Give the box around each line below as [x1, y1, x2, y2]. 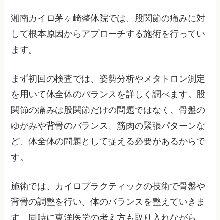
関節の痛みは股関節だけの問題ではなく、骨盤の [11, 105, 206, 115]
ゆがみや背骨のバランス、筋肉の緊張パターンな [11, 120, 206, 131]
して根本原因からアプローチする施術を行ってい [11, 28, 206, 39]
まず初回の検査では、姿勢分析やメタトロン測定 [11, 73, 206, 83]
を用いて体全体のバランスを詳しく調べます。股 [11, 89, 206, 99]
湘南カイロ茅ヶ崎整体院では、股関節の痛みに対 [11, 13, 206, 23]
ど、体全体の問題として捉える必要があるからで [11, 136, 206, 146]
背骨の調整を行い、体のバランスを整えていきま [11, 196, 206, 207]
